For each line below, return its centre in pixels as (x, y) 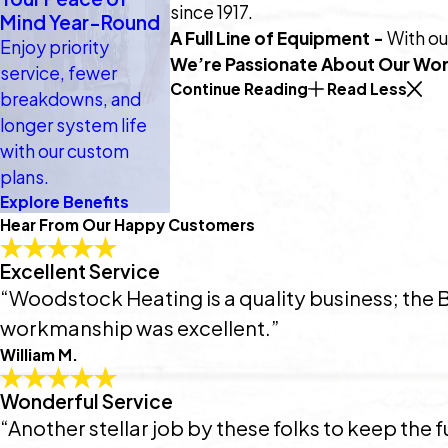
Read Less (366, 89)
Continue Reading (239, 89)
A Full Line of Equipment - (279, 38)
